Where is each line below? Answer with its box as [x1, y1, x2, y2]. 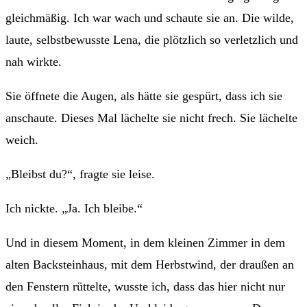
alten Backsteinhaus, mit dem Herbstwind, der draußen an [5, 257, 294, 271]
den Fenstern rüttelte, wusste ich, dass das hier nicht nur [5, 279, 285, 293]
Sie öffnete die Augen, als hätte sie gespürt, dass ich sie [5, 88, 282, 103]
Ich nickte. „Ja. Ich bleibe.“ [5, 201, 143, 215]
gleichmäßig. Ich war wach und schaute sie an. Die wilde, [5, 10, 294, 25]
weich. [5, 132, 38, 147]
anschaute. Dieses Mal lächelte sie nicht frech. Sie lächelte [5, 110, 297, 125]
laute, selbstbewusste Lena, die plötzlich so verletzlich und [5, 32, 298, 47]
